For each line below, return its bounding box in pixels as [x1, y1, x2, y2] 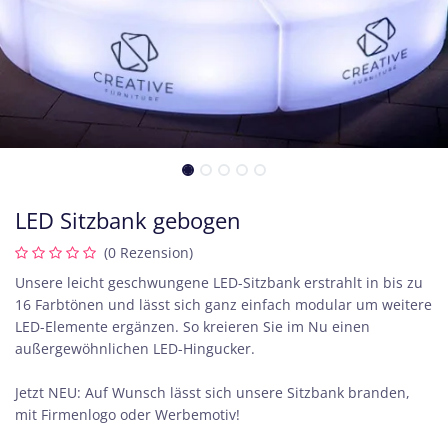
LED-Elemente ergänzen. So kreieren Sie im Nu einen [15, 317, 370, 336]
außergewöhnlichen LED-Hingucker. [15, 339, 255, 358]
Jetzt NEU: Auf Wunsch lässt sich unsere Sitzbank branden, [15, 383, 410, 402]
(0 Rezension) [104, 243, 193, 262]
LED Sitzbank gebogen [15, 206, 241, 235]
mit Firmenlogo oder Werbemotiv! [15, 405, 240, 424]
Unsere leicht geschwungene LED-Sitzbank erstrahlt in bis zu [15, 273, 423, 292]
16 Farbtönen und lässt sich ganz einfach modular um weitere [15, 295, 432, 314]
